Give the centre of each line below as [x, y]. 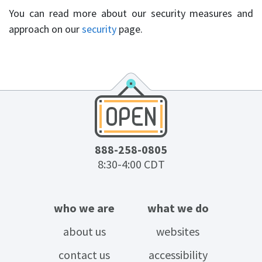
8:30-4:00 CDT [131, 164]
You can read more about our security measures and [131, 13]
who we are [84, 208]
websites [178, 231]
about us [84, 231]
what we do [178, 208]
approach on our [45, 29]
